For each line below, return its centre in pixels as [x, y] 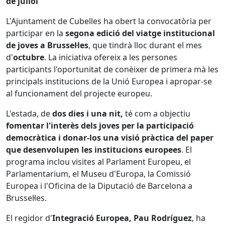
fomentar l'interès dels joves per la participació [100, 126]
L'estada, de [29, 114]
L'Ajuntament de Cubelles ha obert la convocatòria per [109, 21]
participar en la [36, 33]
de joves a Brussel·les [47, 45]
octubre [29, 57]
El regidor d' [29, 218]
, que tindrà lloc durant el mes [145, 45]
